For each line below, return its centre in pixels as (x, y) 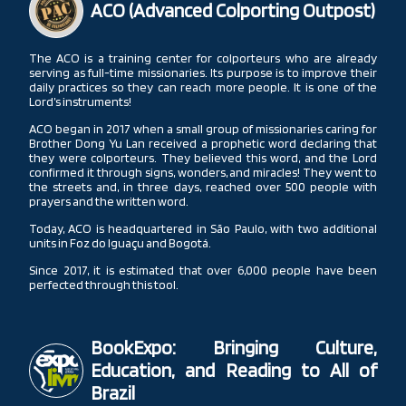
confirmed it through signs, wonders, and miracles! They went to (203, 172)
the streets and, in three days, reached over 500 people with (203, 186)
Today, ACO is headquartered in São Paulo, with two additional (203, 228)
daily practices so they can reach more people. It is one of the (203, 87)
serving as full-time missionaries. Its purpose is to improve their (203, 72)
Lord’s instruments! (80, 101)
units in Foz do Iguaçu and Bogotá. (120, 242)
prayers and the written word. (109, 201)
